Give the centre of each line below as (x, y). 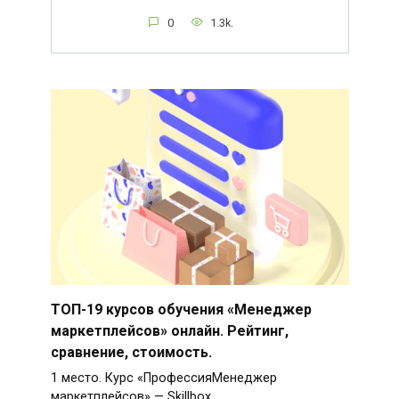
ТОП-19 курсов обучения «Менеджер (181, 309)
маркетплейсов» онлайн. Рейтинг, (169, 330)
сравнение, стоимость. (131, 352)
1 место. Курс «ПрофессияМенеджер (163, 379)
